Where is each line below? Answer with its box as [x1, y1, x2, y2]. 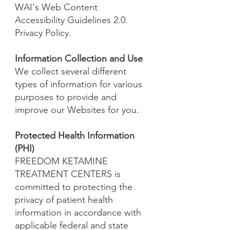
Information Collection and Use [15, 53, 143, 64]
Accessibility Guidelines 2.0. [15, 14, 128, 26]
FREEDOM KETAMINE [15, 156, 108, 167]
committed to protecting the [15, 181, 132, 193]
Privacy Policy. [15, 27, 71, 39]
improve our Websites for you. [15, 104, 139, 116]
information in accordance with [15, 207, 141, 218]
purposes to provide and [15, 91, 117, 103]
